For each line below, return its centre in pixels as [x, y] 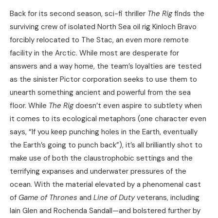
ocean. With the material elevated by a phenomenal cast [105, 185]
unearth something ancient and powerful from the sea [100, 93]
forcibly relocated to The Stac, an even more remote [99, 40]
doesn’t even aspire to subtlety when [138, 106]
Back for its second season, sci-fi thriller [79, 14]
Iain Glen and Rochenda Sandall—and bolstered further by [105, 211]
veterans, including [167, 198]
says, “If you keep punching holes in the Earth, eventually [104, 132]
